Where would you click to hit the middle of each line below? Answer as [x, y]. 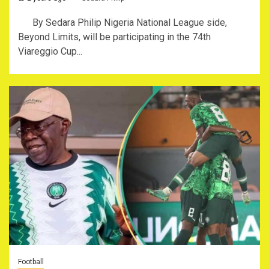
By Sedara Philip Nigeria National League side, [122, 23]
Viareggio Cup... [50, 51]
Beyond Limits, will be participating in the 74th [114, 37]
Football [31, 262]
